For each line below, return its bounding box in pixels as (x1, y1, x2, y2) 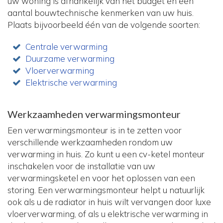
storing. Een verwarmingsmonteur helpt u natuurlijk (7, 185, 205, 196)
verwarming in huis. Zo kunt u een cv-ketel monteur (7, 149, 205, 160)
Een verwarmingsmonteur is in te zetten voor (7, 125, 182, 136)
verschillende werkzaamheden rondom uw (7, 137, 173, 148)
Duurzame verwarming (25, 53, 115, 64)
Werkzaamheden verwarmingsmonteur (7, 108, 181, 120)
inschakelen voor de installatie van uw (7, 161, 155, 172)
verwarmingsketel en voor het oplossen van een (7, 173, 195, 184)
